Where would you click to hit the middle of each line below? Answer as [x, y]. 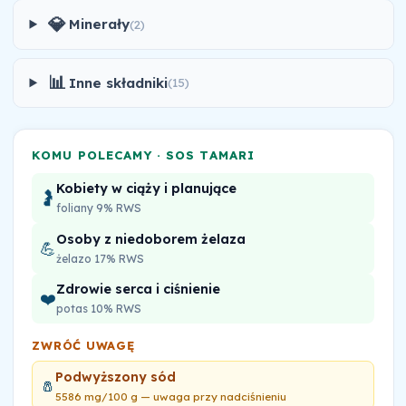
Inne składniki [119, 82]
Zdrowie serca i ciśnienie [139, 290]
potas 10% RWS [99, 309]
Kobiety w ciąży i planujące [147, 188]
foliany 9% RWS [99, 208]
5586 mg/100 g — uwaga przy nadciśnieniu [171, 396]
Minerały [100, 24]
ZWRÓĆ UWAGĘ [83, 345]
